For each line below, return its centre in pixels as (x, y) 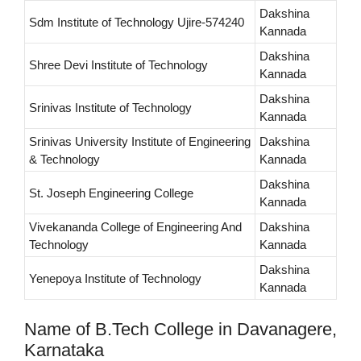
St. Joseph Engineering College (111, 193)
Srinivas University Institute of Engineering (140, 142)
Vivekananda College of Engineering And (135, 227)
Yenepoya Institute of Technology (115, 279)
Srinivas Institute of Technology (110, 108)
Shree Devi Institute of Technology (118, 65)
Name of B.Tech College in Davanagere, (180, 330)
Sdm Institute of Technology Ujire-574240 (137, 23)
